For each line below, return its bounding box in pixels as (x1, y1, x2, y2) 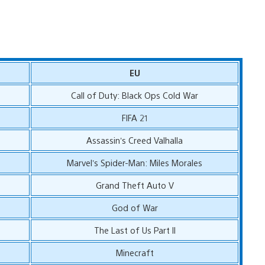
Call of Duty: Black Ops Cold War (71, 89, 199, 101)
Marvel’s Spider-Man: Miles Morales (67, 156, 203, 168)
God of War (111, 201, 158, 213)
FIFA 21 (121, 111, 148, 123)
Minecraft (115, 246, 154, 258)
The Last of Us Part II (93, 224, 176, 235)
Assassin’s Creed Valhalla (86, 134, 183, 146)
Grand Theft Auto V (95, 179, 174, 190)
